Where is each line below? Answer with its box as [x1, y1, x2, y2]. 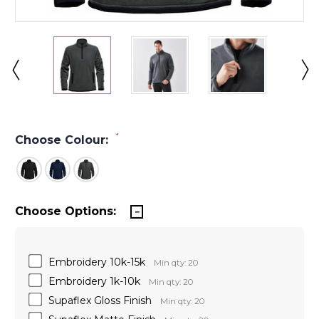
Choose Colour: [15, 132, 112, 147]
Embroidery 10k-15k [48, 255, 145, 268]
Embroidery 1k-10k [48, 274, 140, 288]
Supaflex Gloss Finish [48, 293, 152, 307]
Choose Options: [15, 204, 116, 218]
